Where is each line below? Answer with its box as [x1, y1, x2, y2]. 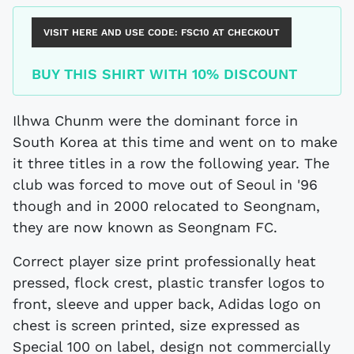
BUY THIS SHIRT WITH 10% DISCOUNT [31, 65, 297, 82]
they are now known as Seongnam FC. [13, 219, 277, 236]
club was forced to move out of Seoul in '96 [13, 176, 318, 194]
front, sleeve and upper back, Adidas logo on [13, 296, 321, 313]
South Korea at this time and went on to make [13, 134, 337, 151]
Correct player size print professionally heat [13, 253, 316, 270]
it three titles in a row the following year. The [13, 155, 330, 172]
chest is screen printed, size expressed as [13, 317, 299, 334]
